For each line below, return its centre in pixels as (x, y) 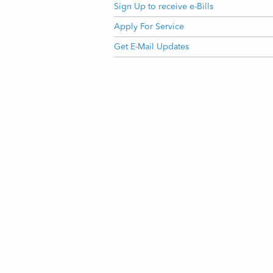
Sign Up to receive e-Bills (164, 7)
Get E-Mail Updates (151, 47)
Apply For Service (149, 27)
